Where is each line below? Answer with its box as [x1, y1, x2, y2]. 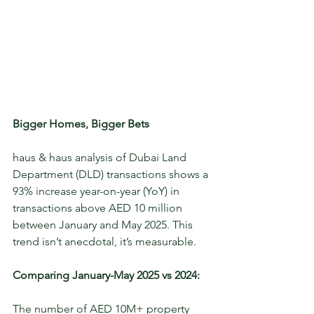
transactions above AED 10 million [13, 201, 185, 215]
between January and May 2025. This [13, 218, 196, 232]
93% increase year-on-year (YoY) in [13, 184, 182, 198]
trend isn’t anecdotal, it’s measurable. [13, 235, 199, 249]
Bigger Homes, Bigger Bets [13, 117, 149, 131]
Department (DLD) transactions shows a [13, 168, 211, 182]
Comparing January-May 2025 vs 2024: [13, 268, 200, 282]
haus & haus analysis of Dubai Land [13, 151, 189, 165]
